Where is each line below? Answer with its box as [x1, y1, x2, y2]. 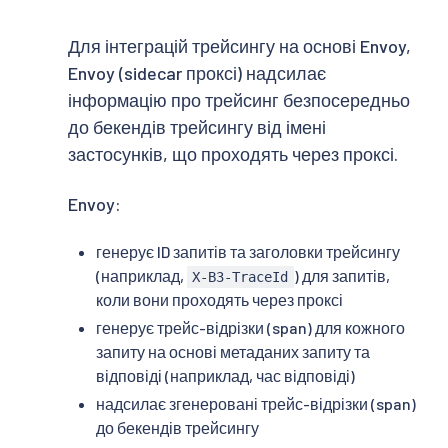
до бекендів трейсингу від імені [68, 116, 326, 139]
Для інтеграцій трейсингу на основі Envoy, [68, 35, 411, 58]
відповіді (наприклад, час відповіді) [96, 366, 355, 386]
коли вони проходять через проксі [96, 290, 343, 310]
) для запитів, [293, 266, 390, 286]
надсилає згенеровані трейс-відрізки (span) [96, 394, 416, 414]
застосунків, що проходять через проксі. [68, 143, 398, 166]
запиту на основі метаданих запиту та [96, 342, 370, 362]
